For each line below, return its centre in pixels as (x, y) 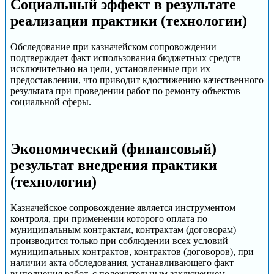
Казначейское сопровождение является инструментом (123, 207)
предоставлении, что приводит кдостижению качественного (137, 80)
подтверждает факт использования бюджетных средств (126, 57)
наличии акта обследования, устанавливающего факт (122, 262)
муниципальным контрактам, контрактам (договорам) (123, 229)
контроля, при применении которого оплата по (109, 218)
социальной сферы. (51, 102)
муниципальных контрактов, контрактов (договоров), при (132, 251)
